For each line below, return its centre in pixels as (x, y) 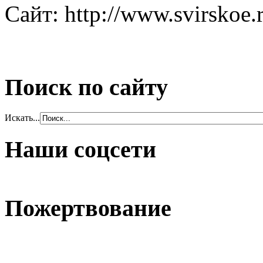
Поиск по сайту (86, 87)
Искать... (22, 118)
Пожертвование (88, 208)
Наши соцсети (80, 149)
